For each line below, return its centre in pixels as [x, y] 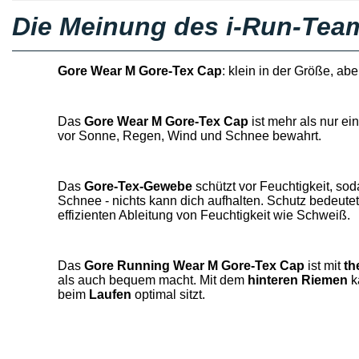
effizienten [88, 215]
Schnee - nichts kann [119, 201]
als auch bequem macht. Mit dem [152, 280]
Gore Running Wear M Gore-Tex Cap [194, 266]
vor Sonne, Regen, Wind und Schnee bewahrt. [189, 136]
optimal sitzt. [168, 294]
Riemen [326, 280]
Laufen [110, 294]
